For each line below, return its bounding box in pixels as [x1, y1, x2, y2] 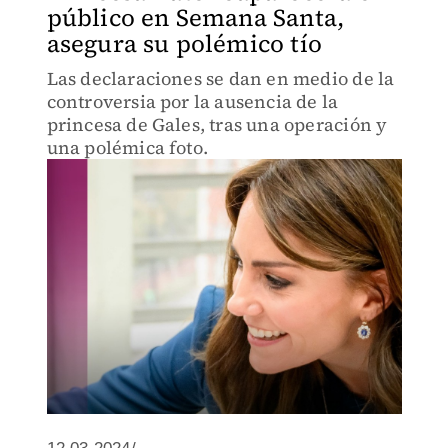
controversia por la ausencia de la [46, 89, 339, 114]
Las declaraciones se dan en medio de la [46, 66, 395, 91]
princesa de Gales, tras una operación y [46, 112, 388, 137]
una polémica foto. [46, 135, 209, 160]
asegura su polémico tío [46, 27, 323, 60]
